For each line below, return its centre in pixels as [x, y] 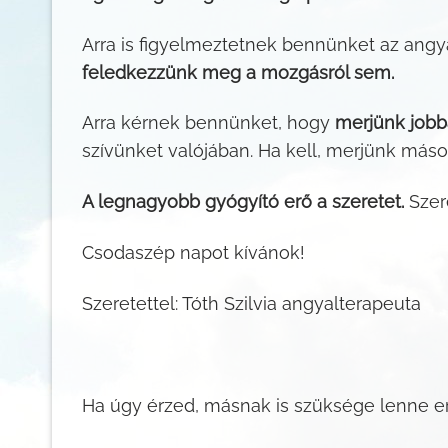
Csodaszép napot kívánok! [193, 253]
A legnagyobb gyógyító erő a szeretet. [243, 202]
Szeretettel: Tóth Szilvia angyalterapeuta [251, 304]
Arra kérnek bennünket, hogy [208, 123]
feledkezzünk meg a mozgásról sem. [238, 72]
